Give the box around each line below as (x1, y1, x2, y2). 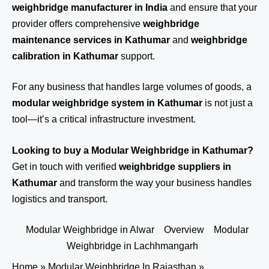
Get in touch (12, 162, 63, 172)
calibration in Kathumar (12, 51, 118, 61)
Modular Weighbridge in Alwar (25, 225, 154, 235)
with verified (63, 162, 119, 172)
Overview (163, 225, 204, 235)
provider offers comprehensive (12, 19, 143, 29)
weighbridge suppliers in (119, 162, 231, 172)
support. (118, 51, 155, 61)
